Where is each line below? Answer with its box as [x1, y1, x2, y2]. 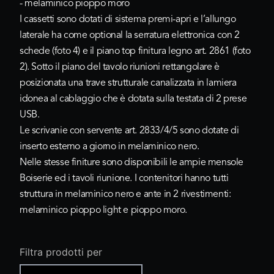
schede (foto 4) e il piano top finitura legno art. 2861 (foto [20, 46, 251, 57]
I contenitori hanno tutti [134, 174, 229, 184]
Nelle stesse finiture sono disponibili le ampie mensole [20, 158, 244, 168]
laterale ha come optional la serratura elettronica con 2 [20, 31, 240, 41]
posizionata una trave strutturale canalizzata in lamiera [20, 78, 237, 89]
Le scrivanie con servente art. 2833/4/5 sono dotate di [20, 126, 239, 136]
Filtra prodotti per [20, 246, 102, 259]
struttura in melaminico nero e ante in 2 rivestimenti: [20, 190, 231, 200]
